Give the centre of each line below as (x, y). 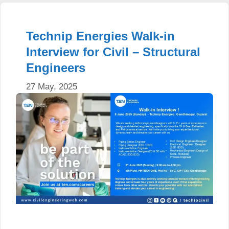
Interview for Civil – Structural (113, 52)
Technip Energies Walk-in (100, 36)
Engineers (56, 68)
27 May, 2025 (52, 86)
